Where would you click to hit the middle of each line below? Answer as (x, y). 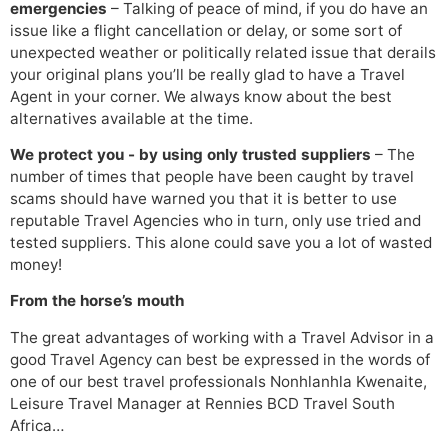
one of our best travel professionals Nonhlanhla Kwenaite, (218, 381)
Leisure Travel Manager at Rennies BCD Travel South (202, 403)
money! (36, 264)
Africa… (37, 425)
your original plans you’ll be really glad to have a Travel (207, 74)
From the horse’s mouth (97, 301)
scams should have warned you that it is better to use (203, 198)
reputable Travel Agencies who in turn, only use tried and (215, 220)
